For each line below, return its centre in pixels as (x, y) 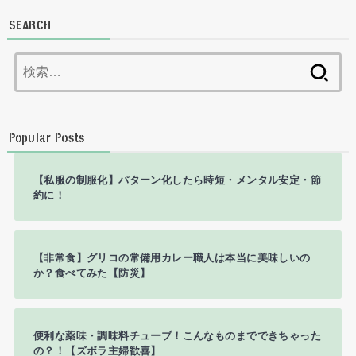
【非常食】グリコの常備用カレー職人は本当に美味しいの (172, 257)
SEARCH (30, 25)
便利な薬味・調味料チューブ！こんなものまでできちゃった (177, 335)
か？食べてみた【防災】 (92, 273)
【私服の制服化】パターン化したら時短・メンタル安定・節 (177, 180)
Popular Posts (46, 138)
